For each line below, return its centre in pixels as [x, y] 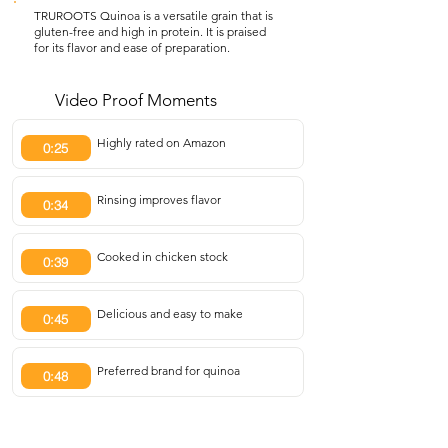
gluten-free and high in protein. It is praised [150, 31]
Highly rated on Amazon [161, 142]
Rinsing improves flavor [158, 199]
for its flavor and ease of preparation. [132, 47]
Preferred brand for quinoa [168, 370]
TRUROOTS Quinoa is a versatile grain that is [153, 15]
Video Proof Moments [136, 100]
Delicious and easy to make [169, 313]
